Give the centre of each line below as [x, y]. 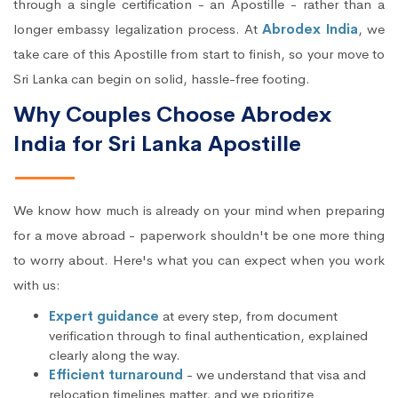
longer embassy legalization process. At [138, 29]
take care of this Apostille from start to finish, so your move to [199, 54]
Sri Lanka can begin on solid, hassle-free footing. [162, 79]
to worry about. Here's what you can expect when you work [199, 260]
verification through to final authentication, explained [208, 335]
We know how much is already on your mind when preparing [199, 210]
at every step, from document [248, 316]
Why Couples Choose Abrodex [172, 115]
